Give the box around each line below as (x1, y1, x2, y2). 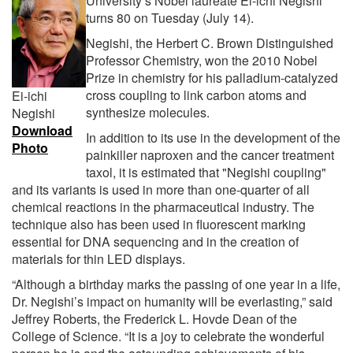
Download (12, 121, 72, 139)
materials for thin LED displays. (12, 249, 185, 268)
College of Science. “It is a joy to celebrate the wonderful (12, 326, 325, 345)
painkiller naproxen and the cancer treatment (86, 145, 334, 164)
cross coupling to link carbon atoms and (86, 85, 307, 104)
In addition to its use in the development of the (86, 128, 340, 147)
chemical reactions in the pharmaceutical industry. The (12, 197, 314, 216)
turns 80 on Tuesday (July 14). (86, 8, 257, 27)
